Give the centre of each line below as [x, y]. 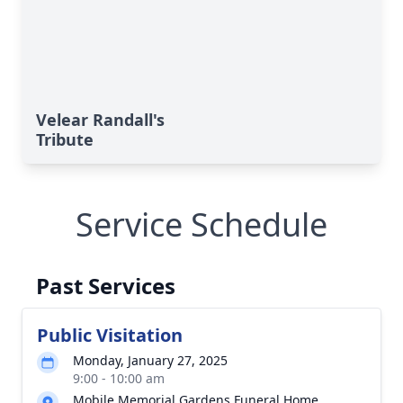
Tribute [65, 139]
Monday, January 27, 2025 [150, 360]
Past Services [106, 286]
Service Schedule [201, 224]
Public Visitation [110, 335]
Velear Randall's [100, 120]
